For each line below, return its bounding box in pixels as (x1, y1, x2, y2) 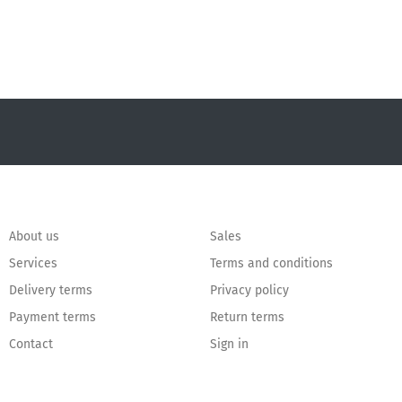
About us (9, 231, 59, 243)
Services (9, 258, 57, 270)
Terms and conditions (210, 258, 333, 270)
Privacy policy (210, 284, 289, 297)
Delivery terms (9, 284, 92, 297)
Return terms (210, 311, 284, 324)
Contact (9, 338, 53, 351)
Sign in (210, 338, 249, 351)
